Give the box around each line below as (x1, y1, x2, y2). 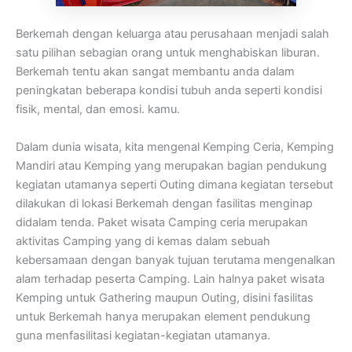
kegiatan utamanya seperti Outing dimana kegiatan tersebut (16, 177, 333, 192)
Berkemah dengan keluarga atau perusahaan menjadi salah (16, 27, 329, 42)
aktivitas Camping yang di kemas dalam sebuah (16, 233, 270, 248)
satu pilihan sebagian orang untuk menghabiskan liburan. (16, 46, 320, 60)
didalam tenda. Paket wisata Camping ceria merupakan (16, 214, 308, 229)
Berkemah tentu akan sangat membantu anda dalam (16, 64, 295, 79)
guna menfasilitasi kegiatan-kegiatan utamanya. (16, 328, 270, 343)
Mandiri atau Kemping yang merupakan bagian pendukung (16, 158, 327, 173)
